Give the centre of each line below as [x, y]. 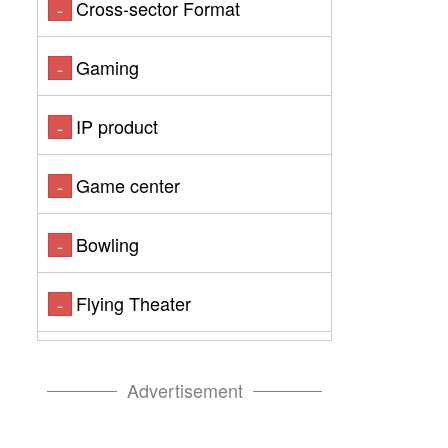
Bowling [107, 244]
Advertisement [184, 390]
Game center [128, 185]
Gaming [107, 67]
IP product [117, 126]
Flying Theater [133, 303]
